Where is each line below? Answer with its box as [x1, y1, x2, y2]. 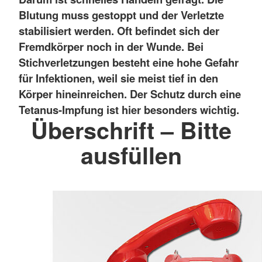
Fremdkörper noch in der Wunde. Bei [19, 38, 204, 54]
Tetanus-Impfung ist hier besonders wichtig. [19, 101, 239, 118]
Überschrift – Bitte [30, 113, 232, 146]
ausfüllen [80, 138, 182, 171]
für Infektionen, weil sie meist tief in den [19, 70, 218, 86]
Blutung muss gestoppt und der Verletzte [19, 6, 224, 23]
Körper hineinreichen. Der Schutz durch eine [19, 85, 241, 102]
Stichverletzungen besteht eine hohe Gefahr [19, 54, 239, 70]
